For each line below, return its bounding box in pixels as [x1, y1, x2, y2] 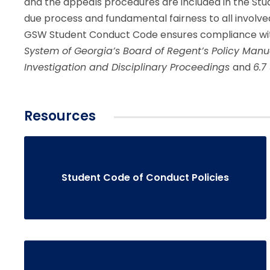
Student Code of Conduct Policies [61, 171, 229, 185]
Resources [24, 106, 96, 125]
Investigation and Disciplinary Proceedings [24, 60, 233, 74]
